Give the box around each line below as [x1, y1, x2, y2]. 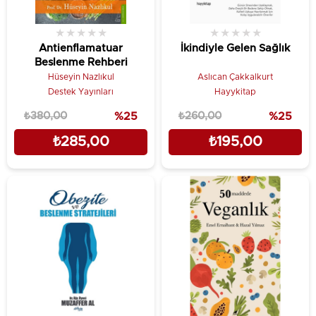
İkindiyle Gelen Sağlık [181, 43, 290, 54]
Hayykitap [214, 87, 256, 96]
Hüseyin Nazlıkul [47, 73, 114, 81]
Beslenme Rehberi [34, 57, 128, 68]
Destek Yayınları [48, 87, 114, 96]
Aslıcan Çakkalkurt [197, 73, 273, 81]
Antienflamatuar [39, 43, 123, 54]
